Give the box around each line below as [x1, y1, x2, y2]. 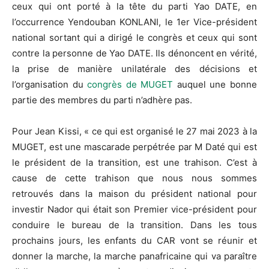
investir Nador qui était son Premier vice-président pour [12, 204, 257, 216]
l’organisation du [12, 79, 88, 91]
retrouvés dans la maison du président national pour [12, 188, 257, 200]
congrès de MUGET [87, 79, 174, 91]
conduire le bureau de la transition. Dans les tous [12, 219, 257, 231]
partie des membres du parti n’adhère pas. [12, 94, 192, 106]
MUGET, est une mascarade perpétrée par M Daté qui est [12, 141, 257, 153]
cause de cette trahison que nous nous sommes [12, 172, 257, 184]
